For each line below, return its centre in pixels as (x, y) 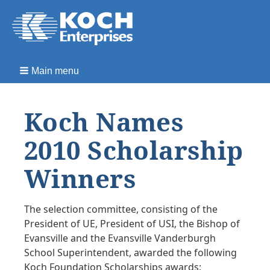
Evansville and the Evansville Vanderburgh (120, 238)
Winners (80, 178)
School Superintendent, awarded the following (130, 252)
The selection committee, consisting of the (121, 209)
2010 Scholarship (134, 149)
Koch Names (104, 121)
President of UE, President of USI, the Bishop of (132, 223)
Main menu (55, 71)
